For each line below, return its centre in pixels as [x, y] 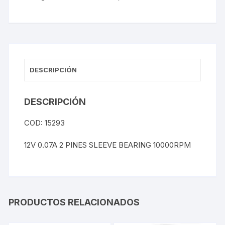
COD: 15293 [45, 123]
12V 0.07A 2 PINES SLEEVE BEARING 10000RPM [108, 145]
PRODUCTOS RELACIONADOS [74, 202]
